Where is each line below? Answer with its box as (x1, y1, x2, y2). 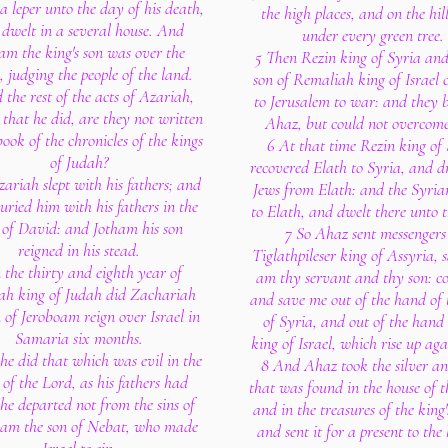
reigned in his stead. (18, 239, 140, 261)
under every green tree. (302, 24, 444, 46)
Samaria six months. (15, 327, 143, 349)
